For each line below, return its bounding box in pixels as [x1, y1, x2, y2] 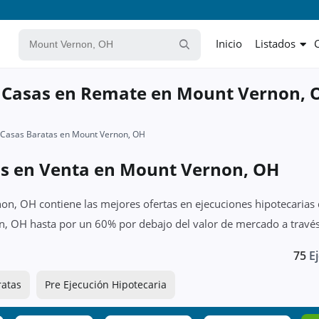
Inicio [216, 36, 242, 51]
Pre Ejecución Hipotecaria [45, 278, 167, 291]
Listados [255, 36, 296, 51]
